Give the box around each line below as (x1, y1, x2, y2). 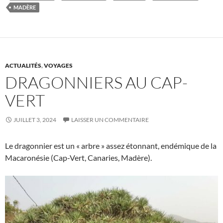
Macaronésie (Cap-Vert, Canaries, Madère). (5, 152, 152, 162)
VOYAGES (44, 61, 73, 69)
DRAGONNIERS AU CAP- (5, 72, 188, 93)
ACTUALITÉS (5, 61, 41, 69)
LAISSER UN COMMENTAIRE (71, 115, 149, 123)
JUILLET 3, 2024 (13, 115, 56, 123)
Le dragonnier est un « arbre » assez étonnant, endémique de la (5, 140, 217, 150)
